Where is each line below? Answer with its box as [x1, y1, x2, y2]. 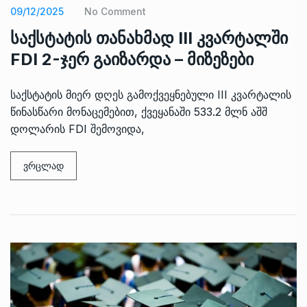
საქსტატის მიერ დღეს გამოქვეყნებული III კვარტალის [10, 87, 291, 101]
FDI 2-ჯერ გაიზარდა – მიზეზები [10, 49, 254, 69]
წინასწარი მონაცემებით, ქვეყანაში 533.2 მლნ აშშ [10, 104, 267, 119]
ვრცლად [23, 159, 64, 171]
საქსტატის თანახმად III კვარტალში [10, 27, 288, 48]
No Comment [84, 5, 146, 17]
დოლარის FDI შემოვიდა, [10, 121, 145, 136]
